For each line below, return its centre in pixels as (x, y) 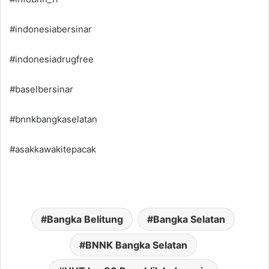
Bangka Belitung (85, 219)
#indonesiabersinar (51, 29)
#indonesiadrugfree (52, 59)
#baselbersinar (41, 89)
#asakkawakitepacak (53, 150)
